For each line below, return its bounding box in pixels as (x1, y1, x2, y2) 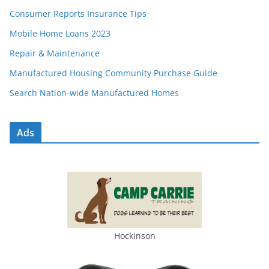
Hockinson (113, 230, 156, 242)
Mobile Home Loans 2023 (10, 28, 110, 40)
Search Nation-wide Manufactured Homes (10, 87, 179, 99)
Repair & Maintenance (10, 47, 100, 59)
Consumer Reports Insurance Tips (10, 8, 147, 20)
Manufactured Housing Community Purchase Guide (10, 67, 217, 79)
